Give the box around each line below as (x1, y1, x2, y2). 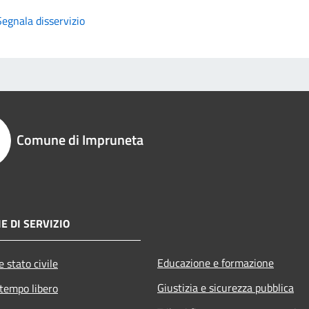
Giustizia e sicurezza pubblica (157, 279, 294, 296)
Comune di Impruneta (17, 128, 143, 150)
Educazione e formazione (157, 254, 274, 271)
